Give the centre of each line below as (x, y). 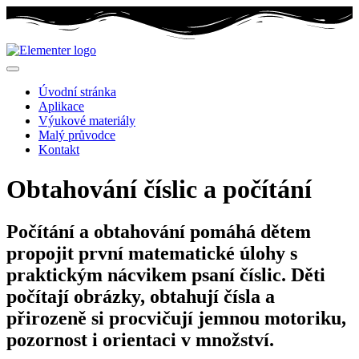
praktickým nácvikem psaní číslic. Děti (166, 275)
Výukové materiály (87, 121)
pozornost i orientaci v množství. (140, 340)
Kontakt (59, 150)
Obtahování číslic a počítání (159, 189)
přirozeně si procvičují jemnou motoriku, (176, 319)
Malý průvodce (77, 135)
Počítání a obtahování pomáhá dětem (159, 232)
